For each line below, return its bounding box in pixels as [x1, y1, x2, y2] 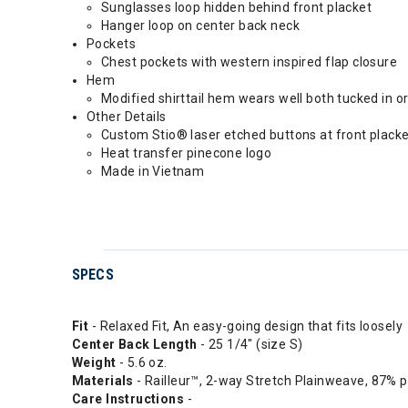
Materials [72, 373, 138, 388]
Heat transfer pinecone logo [101, 146, 272, 160]
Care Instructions [72, 392, 188, 406]
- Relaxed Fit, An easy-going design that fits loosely [91, 319, 403, 333]
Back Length [117, 337, 200, 352]
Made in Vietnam [101, 164, 205, 178]
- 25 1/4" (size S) [200, 337, 303, 352]
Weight [72, 355, 119, 370]
